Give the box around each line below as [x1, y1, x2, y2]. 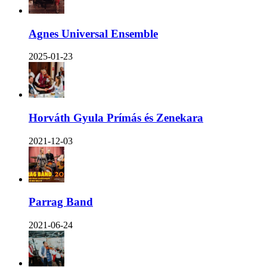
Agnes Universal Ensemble [29, 27, 158, 40]
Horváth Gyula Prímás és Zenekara [29, 111, 203, 124]
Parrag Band [29, 195, 93, 209]
